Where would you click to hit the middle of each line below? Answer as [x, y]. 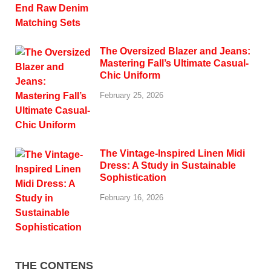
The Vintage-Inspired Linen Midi [172, 154]
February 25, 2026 [132, 96]
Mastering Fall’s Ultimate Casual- [174, 64]
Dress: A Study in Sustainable [168, 166]
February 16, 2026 [132, 198]
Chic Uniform [130, 76]
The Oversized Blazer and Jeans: [175, 51]
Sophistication [133, 178]
